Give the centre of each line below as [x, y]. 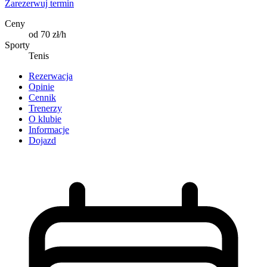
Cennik [42, 97]
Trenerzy [45, 108]
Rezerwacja [51, 76]
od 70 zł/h [47, 34]
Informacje [49, 129]
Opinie [41, 86]
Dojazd [42, 140]
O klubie [45, 119]
